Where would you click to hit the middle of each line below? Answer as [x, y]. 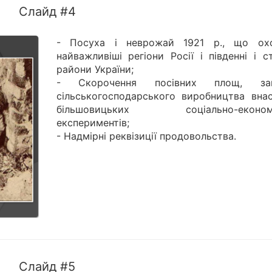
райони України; [95, 70]
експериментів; [93, 123]
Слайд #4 [47, 12]
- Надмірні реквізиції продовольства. [146, 136]
